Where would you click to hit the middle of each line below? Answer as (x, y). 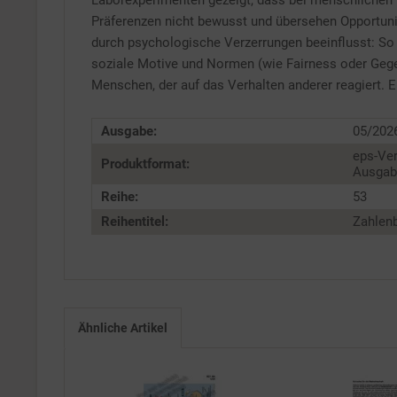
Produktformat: (145, 164)
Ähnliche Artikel (123, 328)
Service (285, 23)
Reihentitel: (135, 222)
